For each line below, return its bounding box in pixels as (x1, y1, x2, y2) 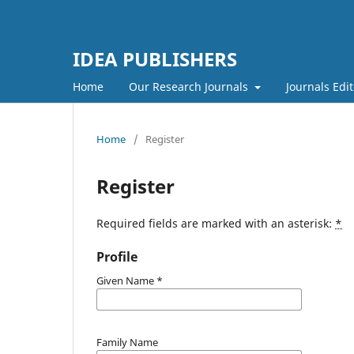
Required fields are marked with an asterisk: (96, 215, 335, 231)
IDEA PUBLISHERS (73, 46, 237, 72)
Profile (96, 247, 137, 265)
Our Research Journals (129, 78, 251, 94)
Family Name (96, 334, 158, 349)
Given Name (96, 273, 156, 288)
